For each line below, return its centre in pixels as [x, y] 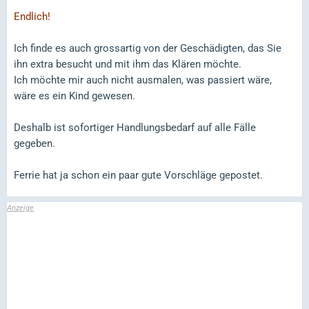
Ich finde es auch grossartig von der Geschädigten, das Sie [148, 49]
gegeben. [34, 144]
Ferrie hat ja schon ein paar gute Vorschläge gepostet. [138, 176]
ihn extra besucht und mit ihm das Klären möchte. [128, 64]
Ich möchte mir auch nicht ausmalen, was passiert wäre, [143, 80]
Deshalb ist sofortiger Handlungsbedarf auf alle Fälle [135, 128]
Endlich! [32, 17]
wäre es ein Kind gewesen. [74, 96]
